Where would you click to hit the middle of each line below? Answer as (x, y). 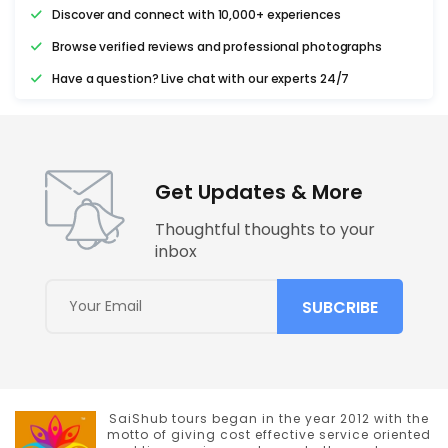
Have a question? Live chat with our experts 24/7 (201, 78)
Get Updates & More (258, 191)
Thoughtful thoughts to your (264, 229)
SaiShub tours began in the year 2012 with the (268, 419)
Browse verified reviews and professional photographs (217, 46)
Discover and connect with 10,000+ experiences (196, 14)
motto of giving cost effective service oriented (268, 435)
